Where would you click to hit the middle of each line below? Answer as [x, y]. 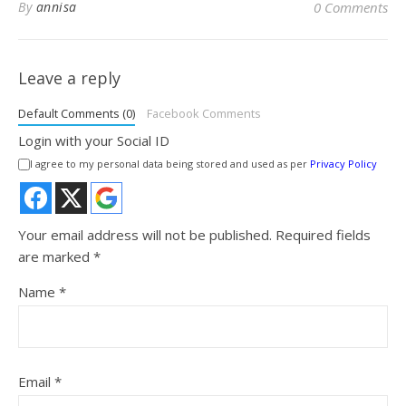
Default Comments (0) [77, 113]
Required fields [323, 234]
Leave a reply [69, 77]
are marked [56, 256]
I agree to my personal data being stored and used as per [170, 163]
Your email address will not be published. [145, 234]
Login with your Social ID [94, 140]
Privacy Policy [343, 163]
